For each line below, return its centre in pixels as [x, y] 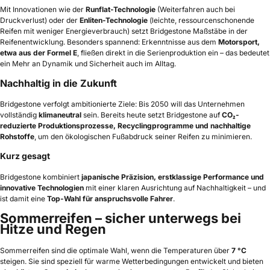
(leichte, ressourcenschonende [201, 20]
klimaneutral [60, 115]
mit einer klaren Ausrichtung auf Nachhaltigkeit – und [175, 188]
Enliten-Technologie [114, 20]
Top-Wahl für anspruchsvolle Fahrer [110, 199]
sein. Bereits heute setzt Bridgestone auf [152, 115]
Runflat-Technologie [121, 10]
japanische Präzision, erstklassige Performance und [173, 177]
